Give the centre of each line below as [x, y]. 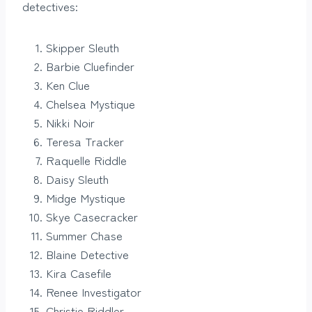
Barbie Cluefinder [90, 66]
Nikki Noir [70, 123]
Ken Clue [68, 85]
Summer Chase [84, 235]
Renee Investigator [94, 292]
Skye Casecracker [92, 217]
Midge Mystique [86, 198]
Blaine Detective [87, 254]
